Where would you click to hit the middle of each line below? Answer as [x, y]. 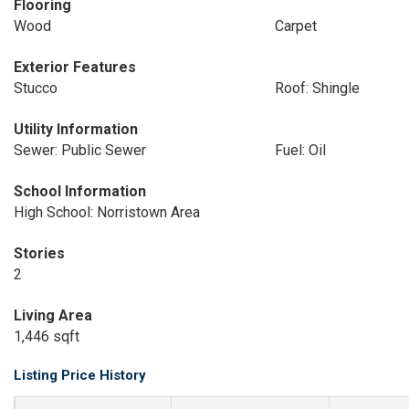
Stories [39, 253]
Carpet [295, 26]
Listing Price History [80, 375]
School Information [80, 191]
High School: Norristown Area [107, 212]
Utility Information [76, 129]
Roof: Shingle [317, 88]
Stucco [36, 88]
